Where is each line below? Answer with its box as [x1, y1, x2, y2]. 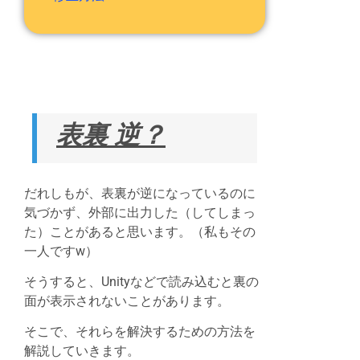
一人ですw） [24, 243, 98, 259]
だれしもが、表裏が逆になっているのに [24, 185, 256, 201]
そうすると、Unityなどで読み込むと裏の [24, 274, 259, 290]
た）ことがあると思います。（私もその [24, 223, 256, 239]
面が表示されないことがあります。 [24, 293, 230, 309]
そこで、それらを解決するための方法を [24, 324, 256, 340]
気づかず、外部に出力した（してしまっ [24, 204, 256, 220]
